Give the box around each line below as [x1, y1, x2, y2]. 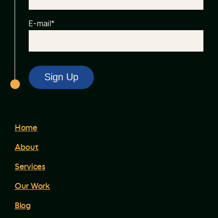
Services [15, 163, 45, 171]
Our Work [15, 182, 50, 190]
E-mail [29, 18, 51, 29]
